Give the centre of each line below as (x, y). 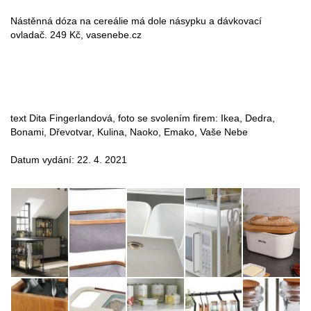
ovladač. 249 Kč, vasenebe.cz (76, 34)
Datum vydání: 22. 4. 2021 (69, 159)
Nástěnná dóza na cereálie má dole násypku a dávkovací (136, 20)
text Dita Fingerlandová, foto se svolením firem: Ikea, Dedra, (143, 118)
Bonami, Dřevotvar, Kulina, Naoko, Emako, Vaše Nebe (129, 132)
